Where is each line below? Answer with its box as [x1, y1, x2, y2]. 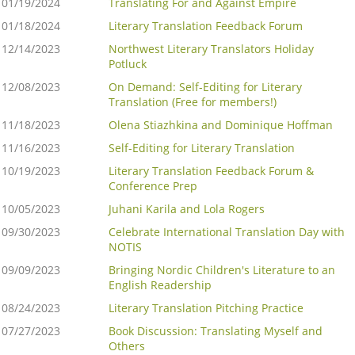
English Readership [109, 277, 212, 293]
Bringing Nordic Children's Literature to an [109, 262, 335, 278]
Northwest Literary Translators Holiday [109, 41, 314, 57]
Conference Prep [109, 178, 197, 194]
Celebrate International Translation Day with [109, 224, 345, 240]
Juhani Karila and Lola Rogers [109, 201, 265, 217]
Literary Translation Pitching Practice [109, 300, 303, 316]
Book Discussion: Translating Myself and [109, 323, 323, 339]
